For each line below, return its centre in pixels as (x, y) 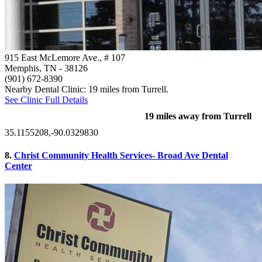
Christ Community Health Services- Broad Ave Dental (121, 156)
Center (18, 166)
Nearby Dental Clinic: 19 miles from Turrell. (87, 89)
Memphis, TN (31, 68)
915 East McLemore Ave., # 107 (65, 57)
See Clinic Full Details (46, 99)
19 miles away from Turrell (198, 116)
